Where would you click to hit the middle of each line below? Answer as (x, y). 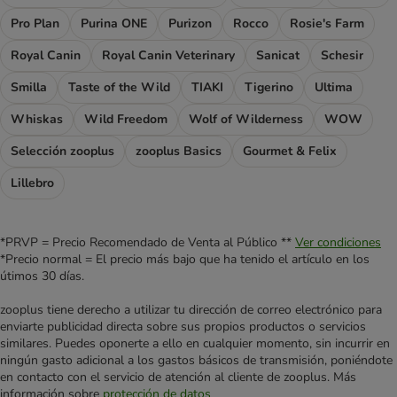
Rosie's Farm (327, 24)
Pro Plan (35, 24)
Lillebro (32, 183)
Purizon (190, 24)
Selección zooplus (62, 152)
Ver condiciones (338, 243)
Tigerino (269, 88)
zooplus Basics (179, 152)
